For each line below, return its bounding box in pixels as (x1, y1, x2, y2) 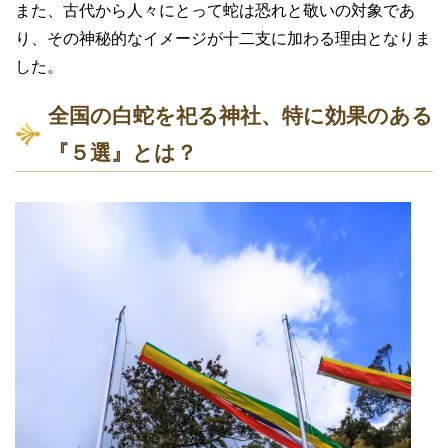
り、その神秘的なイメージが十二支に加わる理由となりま (15, 30, 431, 48)
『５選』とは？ (48, 141, 197, 165)
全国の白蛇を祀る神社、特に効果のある (48, 104, 433, 128)
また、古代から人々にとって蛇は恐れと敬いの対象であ (15, 2, 415, 20)
